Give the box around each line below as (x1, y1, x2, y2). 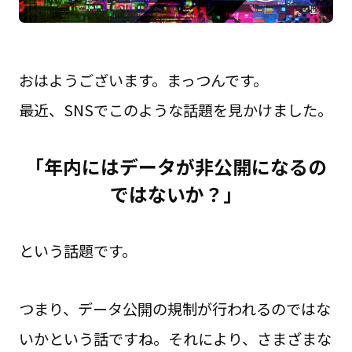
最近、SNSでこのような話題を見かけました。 (18, 98, 332, 121)
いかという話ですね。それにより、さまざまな (18, 328, 332, 350)
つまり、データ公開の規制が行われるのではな (18, 298, 331, 321)
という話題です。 (18, 240, 137, 262)
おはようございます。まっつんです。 (18, 68, 268, 91)
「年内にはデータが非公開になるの (25, 152, 327, 181)
